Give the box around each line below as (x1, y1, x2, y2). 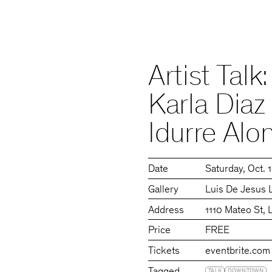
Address (148, 205, 185, 216)
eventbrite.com (205, 246, 271, 257)
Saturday (205, 164, 243, 175)
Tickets (148, 246, 180, 257)
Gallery (148, 185, 179, 195)
